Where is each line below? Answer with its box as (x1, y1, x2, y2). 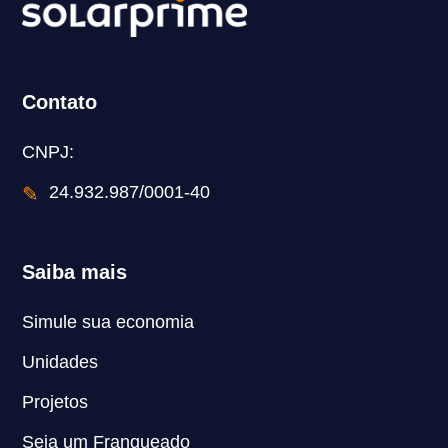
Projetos (22, 391, 89, 412)
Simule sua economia (22, 311, 195, 332)
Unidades (22, 351, 99, 372)
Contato (22, 90, 98, 113)
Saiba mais (22, 260, 128, 283)
